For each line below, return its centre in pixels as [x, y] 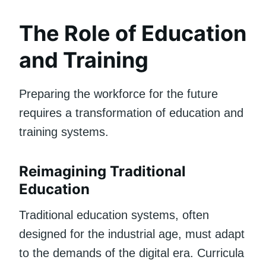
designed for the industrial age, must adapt [132, 234]
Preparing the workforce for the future [118, 94]
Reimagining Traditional [102, 171]
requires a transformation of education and [131, 113]
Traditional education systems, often [114, 215]
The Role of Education [133, 33]
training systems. [64, 132]
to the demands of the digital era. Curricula [132, 253]
